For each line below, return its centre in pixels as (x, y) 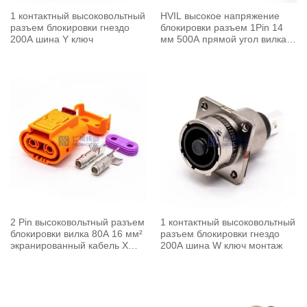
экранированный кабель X (69, 246)
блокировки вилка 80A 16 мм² (76, 234)
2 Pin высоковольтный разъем (77, 223)
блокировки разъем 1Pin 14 (221, 28)
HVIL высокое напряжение (220, 16)
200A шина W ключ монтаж (221, 246)
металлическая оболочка (217, 51)
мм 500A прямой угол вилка (223, 40)
